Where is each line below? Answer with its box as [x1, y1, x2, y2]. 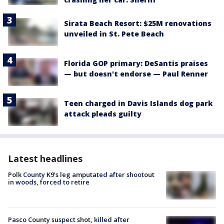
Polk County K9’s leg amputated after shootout [8, 170, 154, 179]
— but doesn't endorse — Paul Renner [64, 68, 208, 78]
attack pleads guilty [64, 109, 141, 119]
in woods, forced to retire [8, 177, 89, 187]
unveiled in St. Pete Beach [64, 28, 164, 38]
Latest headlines [8, 152, 82, 165]
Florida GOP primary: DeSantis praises [64, 58, 208, 68]
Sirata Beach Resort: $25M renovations [64, 18, 211, 28]
